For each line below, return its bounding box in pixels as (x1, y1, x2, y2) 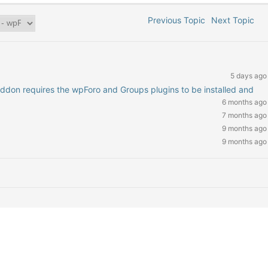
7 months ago (221, 111, 267, 120)
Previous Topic (143, 15, 206, 25)
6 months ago (221, 98, 267, 106)
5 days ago (230, 71, 267, 80)
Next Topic (211, 15, 260, 25)
